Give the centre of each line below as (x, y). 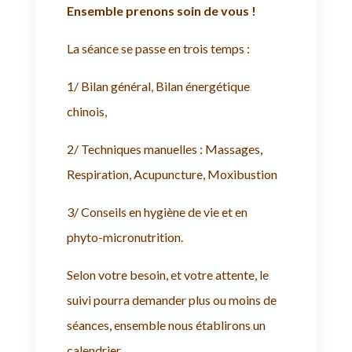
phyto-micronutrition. (125, 236)
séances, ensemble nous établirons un (166, 324)
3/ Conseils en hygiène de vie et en (157, 211)
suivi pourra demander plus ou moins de (171, 299)
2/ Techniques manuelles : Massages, (164, 148)
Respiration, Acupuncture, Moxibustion (172, 174)
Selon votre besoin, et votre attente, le (167, 274)
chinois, (86, 111)
